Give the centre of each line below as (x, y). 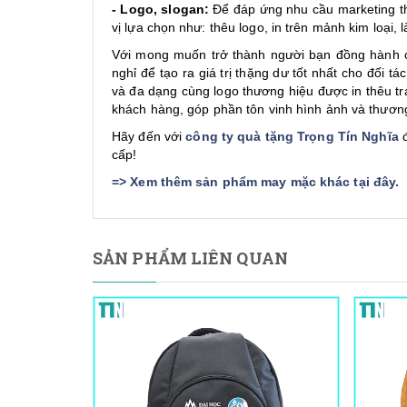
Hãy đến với (149, 136)
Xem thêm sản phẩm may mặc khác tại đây (263, 181)
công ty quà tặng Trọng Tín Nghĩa (292, 136)
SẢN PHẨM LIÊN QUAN (190, 258)
